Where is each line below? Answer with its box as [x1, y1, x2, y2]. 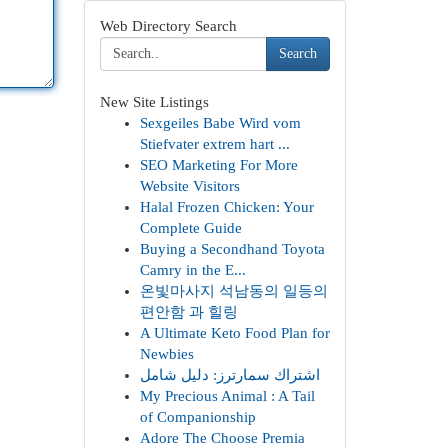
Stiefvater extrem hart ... [139, 136, 290, 152]
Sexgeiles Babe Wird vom [139, 115, 301, 131]
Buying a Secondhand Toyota [139, 241, 325, 257]
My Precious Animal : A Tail [139, 388, 315, 404]
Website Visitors [139, 178, 240, 194]
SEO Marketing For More [139, 157, 298, 173]
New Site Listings [99, 94, 209, 110]
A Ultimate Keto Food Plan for [139, 325, 330, 341]
